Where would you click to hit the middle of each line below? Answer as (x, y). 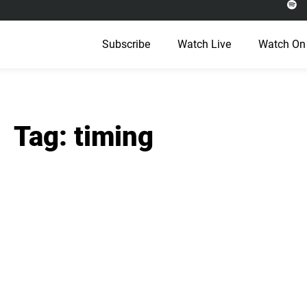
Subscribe (126, 44)
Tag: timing (84, 137)
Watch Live (204, 44)
